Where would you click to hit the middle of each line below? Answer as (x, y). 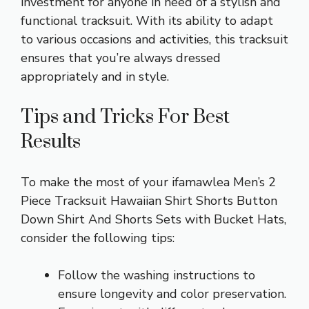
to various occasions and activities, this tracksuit (154, 39)
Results (51, 141)
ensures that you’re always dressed (121, 58)
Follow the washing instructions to (157, 275)
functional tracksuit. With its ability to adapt (147, 20)
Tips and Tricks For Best (125, 117)
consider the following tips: (98, 238)
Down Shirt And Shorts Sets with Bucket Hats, (153, 219)
